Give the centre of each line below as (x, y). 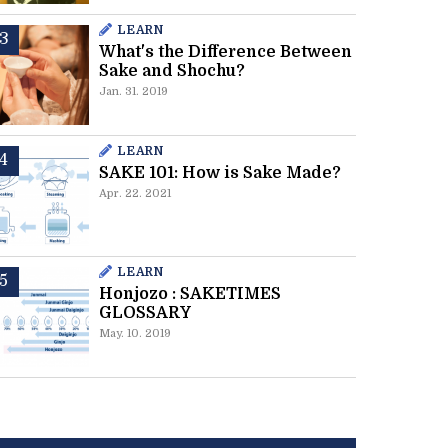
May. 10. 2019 (134, 333)
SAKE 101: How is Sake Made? (219, 173)
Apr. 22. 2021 (134, 193)
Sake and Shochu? (171, 71)
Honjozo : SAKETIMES (189, 294)
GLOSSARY (144, 313)
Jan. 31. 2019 (133, 91)
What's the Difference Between (225, 52)
